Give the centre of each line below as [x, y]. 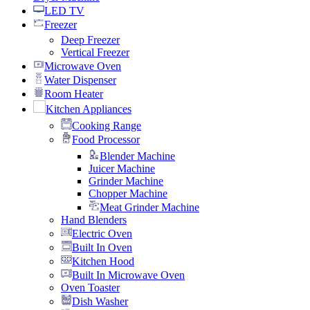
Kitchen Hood [103, 261]
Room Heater [74, 93]
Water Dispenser [80, 80]
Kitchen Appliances [89, 109]
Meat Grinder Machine [149, 207]
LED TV [64, 10]
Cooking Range [107, 125]
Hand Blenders [94, 219]
